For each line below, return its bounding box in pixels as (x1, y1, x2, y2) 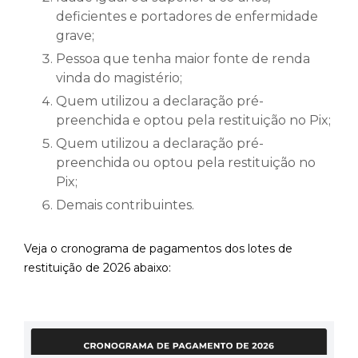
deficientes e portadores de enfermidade (56, 9, 318, 25)
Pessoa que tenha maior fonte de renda (56, 51, 310, 67)
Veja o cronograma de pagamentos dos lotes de (24, 241, 292, 257)
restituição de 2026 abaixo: (24, 261, 171, 276)
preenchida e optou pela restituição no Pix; (56, 113, 331, 129)
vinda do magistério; (56, 70, 182, 86)
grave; (56, 28, 94, 44)
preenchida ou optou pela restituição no (56, 155, 316, 171)
